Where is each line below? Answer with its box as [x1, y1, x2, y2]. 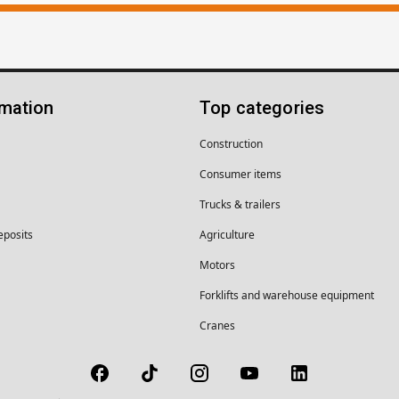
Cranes [199, 317, 235, 333]
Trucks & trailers [199, 196, 281, 212]
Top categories [199, 96, 325, 118]
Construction [199, 135, 263, 151]
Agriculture [199, 226, 255, 242]
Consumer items [199, 166, 281, 182]
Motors [199, 256, 235, 273]
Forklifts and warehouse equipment [199, 287, 374, 303]
